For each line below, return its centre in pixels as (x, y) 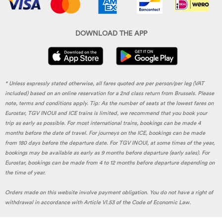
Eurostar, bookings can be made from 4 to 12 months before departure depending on (110, 163)
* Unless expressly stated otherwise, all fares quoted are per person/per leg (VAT (105, 83)
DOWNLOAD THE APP (111, 33)
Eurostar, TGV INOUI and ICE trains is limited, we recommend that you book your (106, 113)
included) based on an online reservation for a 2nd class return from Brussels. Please (110, 93)
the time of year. (25, 172)
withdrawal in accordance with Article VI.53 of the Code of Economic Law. (98, 202)
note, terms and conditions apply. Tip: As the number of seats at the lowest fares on (109, 103)
